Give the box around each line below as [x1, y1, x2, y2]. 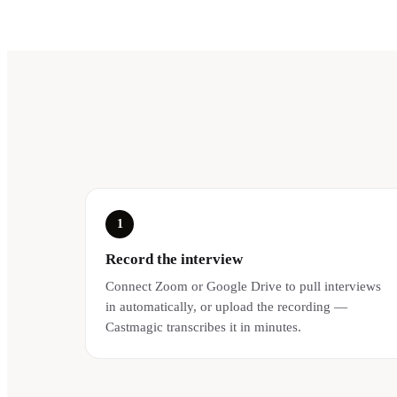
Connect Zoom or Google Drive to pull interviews [105, 278, 382, 294]
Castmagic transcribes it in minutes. [105, 319, 302, 335]
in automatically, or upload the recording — [105, 299, 348, 315]
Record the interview [105, 251, 244, 269]
